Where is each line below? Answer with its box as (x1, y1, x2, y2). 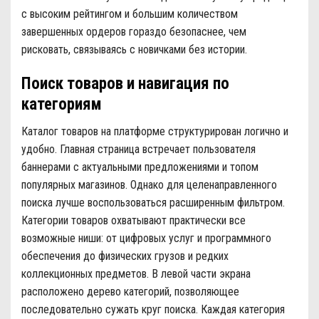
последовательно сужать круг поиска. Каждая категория (21, 303, 285, 317)
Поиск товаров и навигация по (21, 73, 229, 93)
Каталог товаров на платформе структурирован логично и (21, 125, 288, 139)
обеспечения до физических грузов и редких (21, 249, 229, 263)
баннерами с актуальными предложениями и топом (21, 160, 258, 174)
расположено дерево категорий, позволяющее (21, 285, 239, 299)
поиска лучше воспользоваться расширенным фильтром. (21, 196, 285, 210)
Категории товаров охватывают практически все (21, 214, 246, 228)
